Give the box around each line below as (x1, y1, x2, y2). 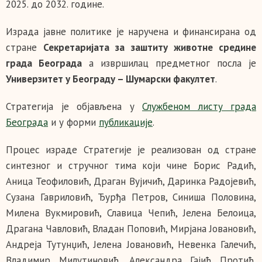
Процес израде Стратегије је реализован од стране (6, 143, 256, 156)
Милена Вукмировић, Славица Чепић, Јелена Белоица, (6, 206, 256, 219)
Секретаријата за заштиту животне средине (43, 41, 257, 54)
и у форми (48, 116, 99, 129)
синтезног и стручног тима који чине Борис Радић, (6, 159, 256, 172)
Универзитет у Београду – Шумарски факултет (6, 73, 215, 85)
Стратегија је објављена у (6, 100, 142, 113)
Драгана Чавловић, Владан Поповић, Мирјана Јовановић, (6, 222, 256, 235)
